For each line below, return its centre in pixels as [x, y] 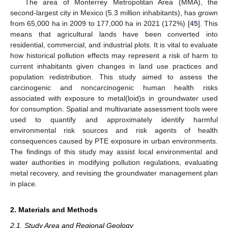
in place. [24, 183]
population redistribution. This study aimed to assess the [114, 77]
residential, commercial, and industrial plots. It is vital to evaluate [114, 45]
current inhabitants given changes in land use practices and [114, 66]
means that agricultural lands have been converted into [114, 34]
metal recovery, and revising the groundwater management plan [114, 173]
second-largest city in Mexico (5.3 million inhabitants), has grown [114, 12]
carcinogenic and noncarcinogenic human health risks [114, 87]
